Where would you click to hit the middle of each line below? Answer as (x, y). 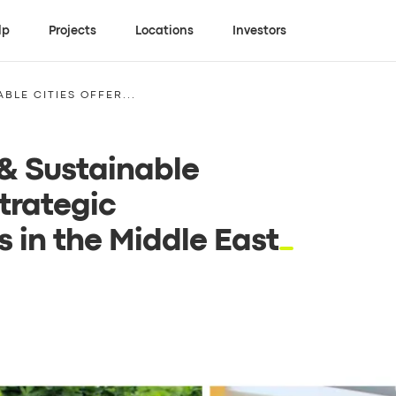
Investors (260, 30)
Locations (165, 30)
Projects (73, 30)
